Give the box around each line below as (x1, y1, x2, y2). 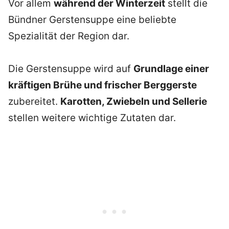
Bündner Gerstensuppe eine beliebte (8, 13, 176, 26)
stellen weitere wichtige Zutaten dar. (8, 111, 176, 124)
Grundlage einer (133, 62, 209, 75)
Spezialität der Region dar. (8, 30, 129, 42)
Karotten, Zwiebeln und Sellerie (60, 95, 207, 107)
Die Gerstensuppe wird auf (8, 62, 133, 75)
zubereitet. (8, 95, 60, 107)
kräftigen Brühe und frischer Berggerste (8, 79, 197, 91)
